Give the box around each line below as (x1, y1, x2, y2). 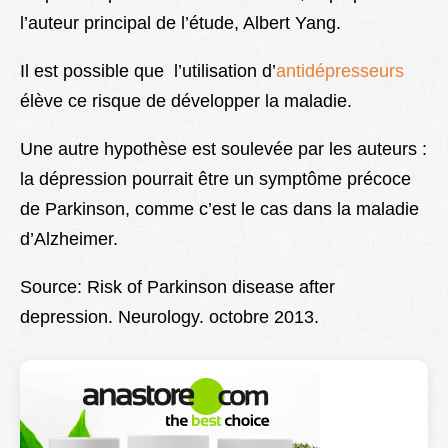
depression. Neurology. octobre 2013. (20, 307, 319, 328)
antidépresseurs (276, 61, 404, 82)
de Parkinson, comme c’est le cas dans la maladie (20, 199, 419, 220)
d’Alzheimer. (20, 229, 118, 250)
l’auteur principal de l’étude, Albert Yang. (20, 13, 341, 34)
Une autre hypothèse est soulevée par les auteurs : (20, 139, 427, 160)
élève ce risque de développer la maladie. (20, 91, 352, 112)
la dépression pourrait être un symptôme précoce (20, 169, 411, 190)
